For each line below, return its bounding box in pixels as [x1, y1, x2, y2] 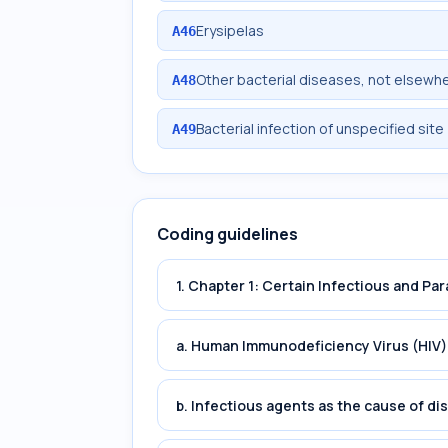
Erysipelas [196, 21, 264, 40]
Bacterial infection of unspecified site [196, 119, 444, 138]
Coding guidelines [157, 223, 298, 245]
